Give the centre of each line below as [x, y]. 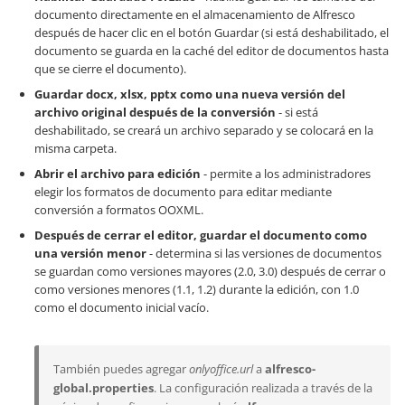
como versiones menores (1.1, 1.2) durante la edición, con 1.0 [197, 289]
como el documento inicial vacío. [122, 307]
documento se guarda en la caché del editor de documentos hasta [212, 51]
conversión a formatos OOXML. [119, 210]
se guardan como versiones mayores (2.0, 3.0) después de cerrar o [210, 271]
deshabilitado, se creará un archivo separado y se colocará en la [204, 130]
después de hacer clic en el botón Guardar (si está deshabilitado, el [212, 33]
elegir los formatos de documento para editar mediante [183, 192]
